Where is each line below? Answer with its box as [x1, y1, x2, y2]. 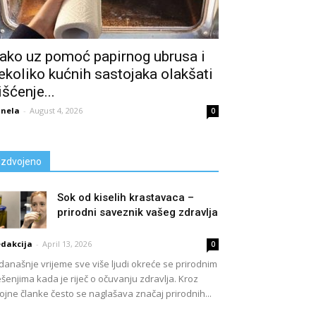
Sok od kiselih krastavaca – [57, 191, 194, 204]
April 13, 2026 [42, 238, 92, 249]
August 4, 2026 [30, 105, 83, 116]
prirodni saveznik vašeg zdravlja [57, 206, 218, 219]
